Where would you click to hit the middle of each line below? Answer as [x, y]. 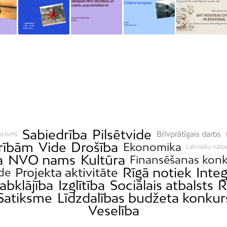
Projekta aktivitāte [67, 172]
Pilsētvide [122, 134]
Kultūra [103, 160]
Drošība [95, 147]
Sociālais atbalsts [161, 185]
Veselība [113, 210]
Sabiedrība [55, 134]
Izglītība [82, 185]
